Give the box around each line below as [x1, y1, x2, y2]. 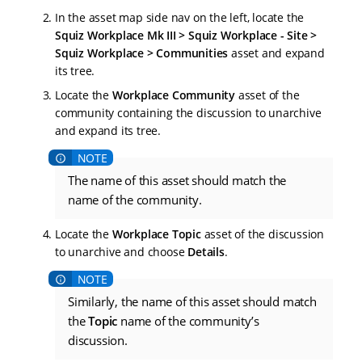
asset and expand [228, 44, 325, 61]
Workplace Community [112, 86, 236, 103]
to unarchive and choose [55, 244, 188, 259]
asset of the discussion [200, 226, 325, 242]
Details [187, 244, 225, 259]
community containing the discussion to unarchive [55, 104, 322, 120]
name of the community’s [117, 313, 259, 330]
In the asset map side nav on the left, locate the [55, 9, 305, 25]
